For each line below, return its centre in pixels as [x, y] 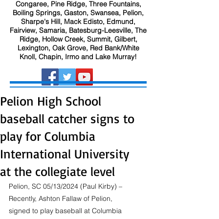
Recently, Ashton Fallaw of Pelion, [62, 198]
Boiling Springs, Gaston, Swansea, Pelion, [78, 13]
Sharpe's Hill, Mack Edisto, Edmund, [78, 22]
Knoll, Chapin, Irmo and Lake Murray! [78, 57]
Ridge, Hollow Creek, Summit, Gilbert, [78, 39]
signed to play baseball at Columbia [66, 211]
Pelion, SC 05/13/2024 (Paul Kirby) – [66, 186]
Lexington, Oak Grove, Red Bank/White [78, 48]
